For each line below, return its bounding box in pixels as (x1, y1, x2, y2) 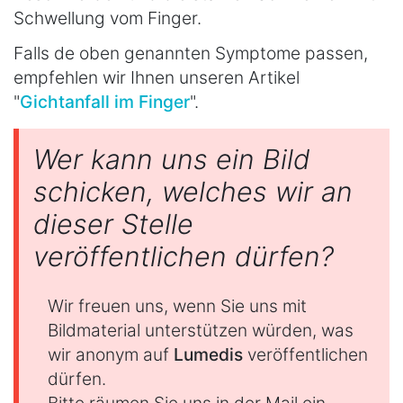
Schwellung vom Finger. (13, 7, 201, 30)
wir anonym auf (48, 343, 174, 365)
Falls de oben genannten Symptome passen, (13, 41, 368, 64)
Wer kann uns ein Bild (33, 142, 310, 175)
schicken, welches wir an (33, 175, 353, 208)
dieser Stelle (33, 207, 193, 240)
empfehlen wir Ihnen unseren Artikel (13, 66, 300, 88)
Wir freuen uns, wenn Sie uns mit (48, 294, 307, 317)
